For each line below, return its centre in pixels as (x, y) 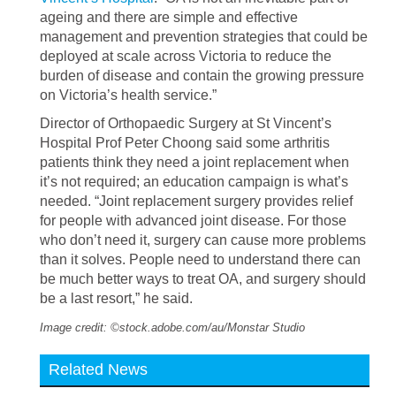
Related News (98, 369)
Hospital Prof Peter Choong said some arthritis (185, 143)
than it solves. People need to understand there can (200, 259)
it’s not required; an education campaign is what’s (194, 182)
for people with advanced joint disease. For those (193, 221)
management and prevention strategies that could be (204, 37)
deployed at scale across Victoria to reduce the (186, 56)
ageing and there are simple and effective (169, 17)
